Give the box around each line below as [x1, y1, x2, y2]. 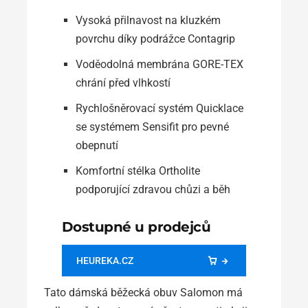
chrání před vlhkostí [75, 76, 170, 90]
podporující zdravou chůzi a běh [75, 183, 230, 197]
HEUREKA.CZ [76, 255, 133, 267]
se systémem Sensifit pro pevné [75, 120, 229, 134]
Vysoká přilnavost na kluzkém [75, 14, 221, 27]
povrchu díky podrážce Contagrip [75, 32, 235, 46]
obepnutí [75, 139, 118, 153]
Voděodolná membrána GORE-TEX [75, 58, 243, 71]
